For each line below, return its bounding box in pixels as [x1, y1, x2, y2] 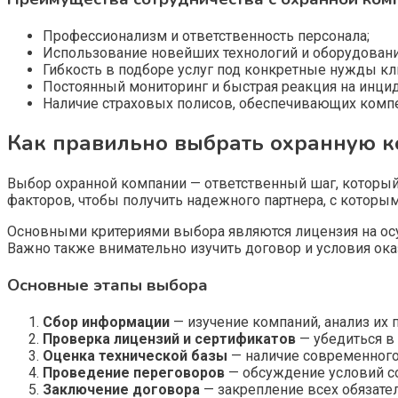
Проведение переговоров [43, 363, 225, 381]
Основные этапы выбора [7, 274, 208, 298]
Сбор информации [43, 313, 170, 330]
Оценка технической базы [43, 346, 227, 364]
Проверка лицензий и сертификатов [43, 330, 296, 347]
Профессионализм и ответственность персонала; [43, 27, 370, 44]
